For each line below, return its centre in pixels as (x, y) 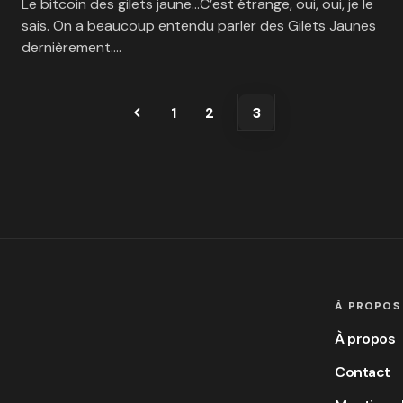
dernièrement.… (72, 47)
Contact (363, 372)
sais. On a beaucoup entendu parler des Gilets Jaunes (199, 26)
